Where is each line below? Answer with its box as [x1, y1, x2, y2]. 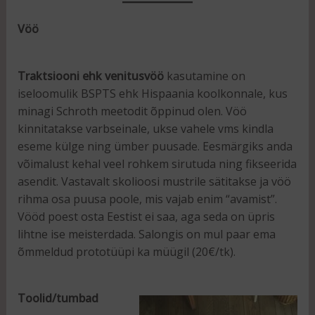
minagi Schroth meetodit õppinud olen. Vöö [17, 103, 247, 119]
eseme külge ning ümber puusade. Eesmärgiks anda [17, 138, 292, 154]
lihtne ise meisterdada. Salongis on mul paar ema [17, 226, 276, 242]
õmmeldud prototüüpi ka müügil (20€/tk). [17, 243, 236, 259]
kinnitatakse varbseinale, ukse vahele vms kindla [17, 120, 274, 136]
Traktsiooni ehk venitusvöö [17, 67, 167, 84]
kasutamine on [166, 67, 245, 84]
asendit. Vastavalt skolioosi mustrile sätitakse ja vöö [17, 173, 291, 189]
